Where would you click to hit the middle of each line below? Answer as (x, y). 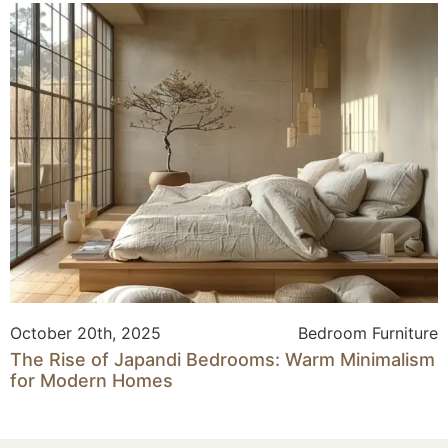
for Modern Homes (91, 380)
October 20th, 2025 (85, 332)
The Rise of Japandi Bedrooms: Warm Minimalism (222, 359)
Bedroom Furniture (368, 332)
